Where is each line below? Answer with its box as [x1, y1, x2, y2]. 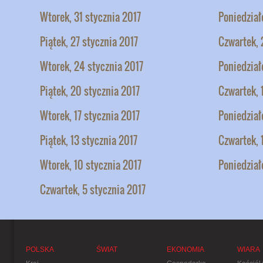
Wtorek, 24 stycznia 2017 [40, 58, 143, 74]
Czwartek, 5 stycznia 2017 [40, 181, 146, 197]
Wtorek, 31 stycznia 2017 [40, 9, 141, 25]
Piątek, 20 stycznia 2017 [40, 83, 140, 99]
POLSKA [26, 245, 54, 254]
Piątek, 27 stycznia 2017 [40, 33, 138, 49]
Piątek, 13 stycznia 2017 [40, 132, 137, 148]
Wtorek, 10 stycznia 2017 [40, 157, 141, 173]
